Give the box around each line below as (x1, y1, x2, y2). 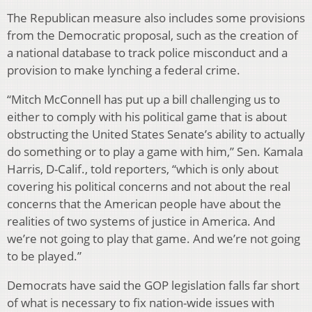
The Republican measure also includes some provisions (7, 10, 305, 26)
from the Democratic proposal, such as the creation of (7, 27, 298, 44)
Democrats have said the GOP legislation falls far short (7, 277, 299, 294)
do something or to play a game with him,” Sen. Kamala (7, 143, 303, 160)
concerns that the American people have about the (7, 196, 281, 212)
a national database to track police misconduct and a (7, 45, 288, 61)
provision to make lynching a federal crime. (7, 62, 240, 79)
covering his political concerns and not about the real (7, 178, 290, 195)
